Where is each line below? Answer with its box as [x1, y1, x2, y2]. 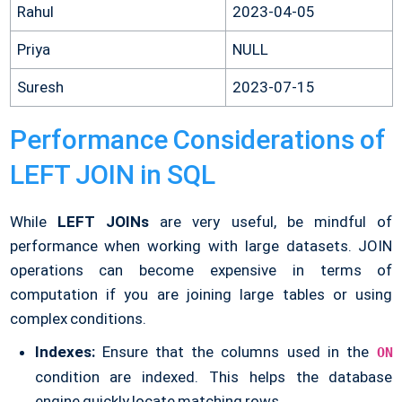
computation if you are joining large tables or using [9, 285, 393, 304]
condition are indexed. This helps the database [34, 368, 393, 387]
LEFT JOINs [57, 213, 149, 232]
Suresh [16, 78, 64, 97]
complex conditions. [9, 310, 146, 328]
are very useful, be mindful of [149, 213, 393, 232]
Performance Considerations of [9, 124, 386, 156]
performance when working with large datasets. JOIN [9, 237, 393, 256]
